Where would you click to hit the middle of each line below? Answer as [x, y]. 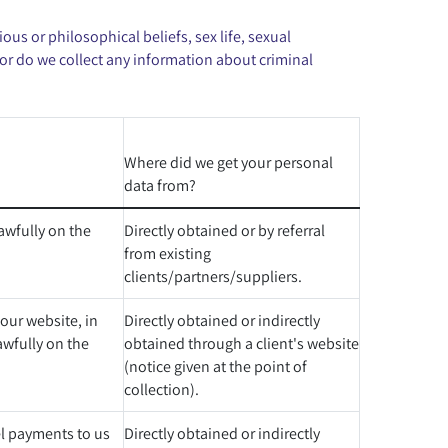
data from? [160, 185]
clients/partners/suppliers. [213, 276]
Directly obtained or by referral [224, 230]
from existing [167, 253]
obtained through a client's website [241, 343]
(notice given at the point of [215, 366]
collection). [161, 389]
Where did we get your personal [228, 162]
